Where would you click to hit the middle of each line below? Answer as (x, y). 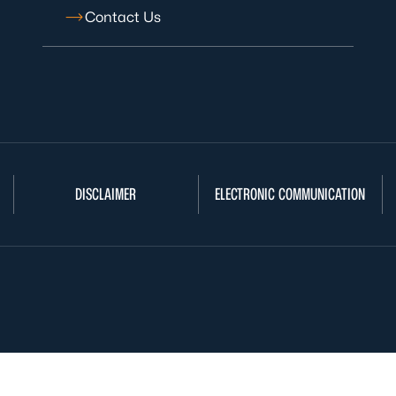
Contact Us (123, 17)
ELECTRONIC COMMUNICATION (290, 194)
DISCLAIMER (106, 194)
